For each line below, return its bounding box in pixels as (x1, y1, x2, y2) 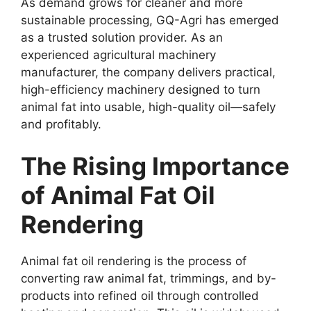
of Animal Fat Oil (21, 180, 215, 210)
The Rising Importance (21, 151, 289, 180)
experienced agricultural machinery (21, 48, 216, 62)
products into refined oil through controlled (21, 288, 259, 303)
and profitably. (21, 117, 101, 131)
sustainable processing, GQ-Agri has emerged (21, 13, 279, 27)
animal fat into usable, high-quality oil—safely (21, 100, 276, 114)
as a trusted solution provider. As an (21, 31, 223, 44)
